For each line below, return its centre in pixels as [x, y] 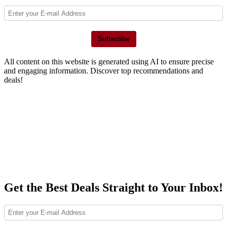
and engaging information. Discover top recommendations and [104, 71]
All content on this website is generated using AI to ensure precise [109, 62]
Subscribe [113, 39]
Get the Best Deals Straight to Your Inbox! [113, 188]
